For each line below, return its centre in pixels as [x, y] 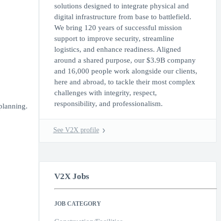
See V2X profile [76, 130]
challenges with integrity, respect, [105, 93]
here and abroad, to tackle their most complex [125, 82]
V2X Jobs [72, 177]
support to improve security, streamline [114, 39]
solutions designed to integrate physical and [121, 6]
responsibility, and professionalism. [108, 104]
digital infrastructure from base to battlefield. [123, 17]
